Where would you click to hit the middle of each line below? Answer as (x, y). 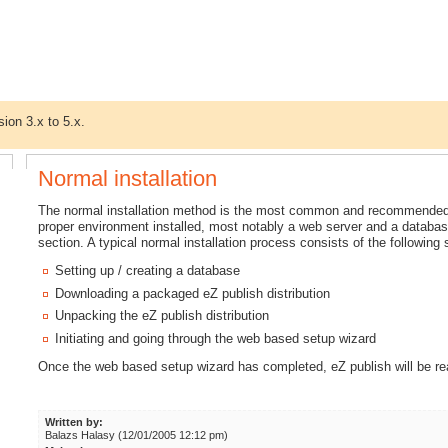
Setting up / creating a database (148, 271)
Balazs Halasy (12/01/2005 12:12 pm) (136, 435)
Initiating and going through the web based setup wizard (216, 338)
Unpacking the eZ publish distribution (162, 316)
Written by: (73, 422)
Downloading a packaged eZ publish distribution (193, 293)
